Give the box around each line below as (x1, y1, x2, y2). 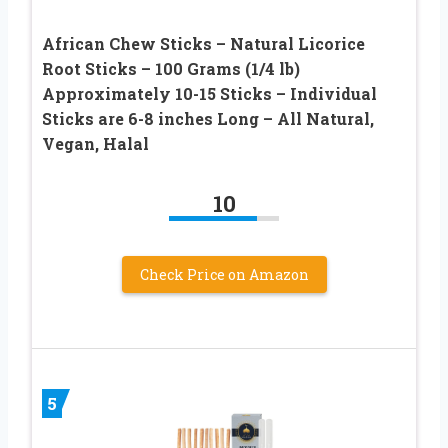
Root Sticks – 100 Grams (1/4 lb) (42, 57, 300, 79)
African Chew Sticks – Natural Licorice (42, 32, 365, 54)
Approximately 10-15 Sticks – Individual (42, 82, 377, 104)
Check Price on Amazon (139, 264, 309, 284)
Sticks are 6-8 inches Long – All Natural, (42, 107, 374, 129)
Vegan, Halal (42, 132, 149, 154)
